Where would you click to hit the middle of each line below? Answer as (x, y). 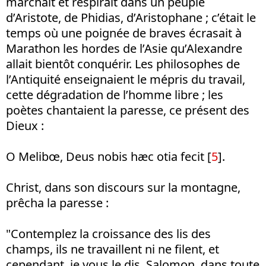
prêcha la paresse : (57, 203)
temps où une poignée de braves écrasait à (124, 33)
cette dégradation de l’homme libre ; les (115, 95)
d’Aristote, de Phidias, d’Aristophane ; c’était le (131, 18)
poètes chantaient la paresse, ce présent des (128, 110)
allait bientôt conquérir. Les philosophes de (123, 64)
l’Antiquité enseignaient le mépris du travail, (126, 79)
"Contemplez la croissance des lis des (108, 234)
